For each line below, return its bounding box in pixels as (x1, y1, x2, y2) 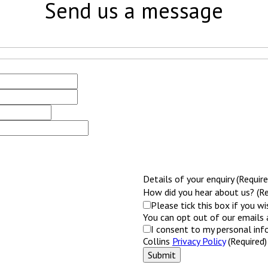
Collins (143, 234, 172, 247)
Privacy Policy (172, 234, 226, 247)
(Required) (226, 234, 267, 247)
